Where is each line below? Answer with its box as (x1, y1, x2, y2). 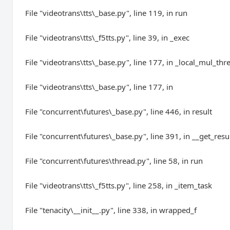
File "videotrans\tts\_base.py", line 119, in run (25, 8, 188, 18)
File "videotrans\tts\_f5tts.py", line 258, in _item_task (25, 180, 213, 190)
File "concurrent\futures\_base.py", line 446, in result (25, 106, 213, 117)
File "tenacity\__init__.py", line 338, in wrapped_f (25, 205, 197, 215)
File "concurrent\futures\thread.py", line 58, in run (25, 156, 203, 166)
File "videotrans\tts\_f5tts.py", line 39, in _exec (25, 32, 190, 43)
